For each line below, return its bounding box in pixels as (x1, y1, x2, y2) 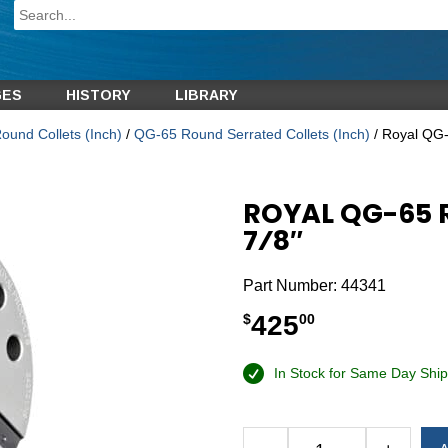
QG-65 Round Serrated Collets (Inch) (133, 126, 370, 143)
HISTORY (65, 87, 131, 103)
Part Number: (243, 277, 342, 295)
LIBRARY (174, 87, 238, 103)
